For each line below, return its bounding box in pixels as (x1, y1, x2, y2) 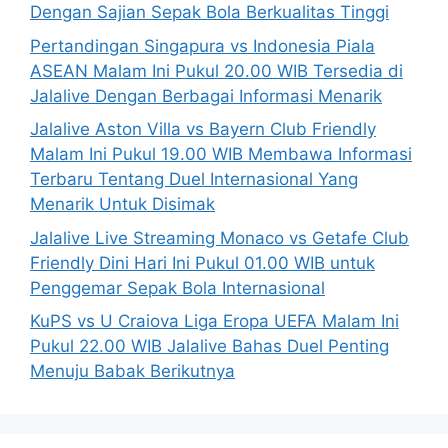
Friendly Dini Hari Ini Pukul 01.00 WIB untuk (30, 252, 375, 273)
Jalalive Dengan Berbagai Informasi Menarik (30, 85, 382, 106)
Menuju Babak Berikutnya (30, 361, 235, 382)
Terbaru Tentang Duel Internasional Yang (30, 169, 358, 190)
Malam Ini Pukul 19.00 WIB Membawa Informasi (30, 144, 412, 165)
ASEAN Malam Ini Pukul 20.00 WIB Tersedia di (30, 60, 403, 81)
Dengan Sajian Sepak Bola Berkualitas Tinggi (30, 2, 389, 23)
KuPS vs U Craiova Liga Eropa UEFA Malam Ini (30, 311, 399, 332)
